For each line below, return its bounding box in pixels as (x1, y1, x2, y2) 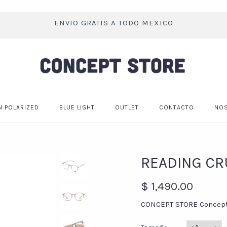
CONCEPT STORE (141, 199, 200, 209)
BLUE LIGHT (59, 103, 95, 111)
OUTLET (115, 103, 139, 111)
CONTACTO (159, 103, 194, 111)
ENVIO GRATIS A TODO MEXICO (54, 18, 173, 27)
